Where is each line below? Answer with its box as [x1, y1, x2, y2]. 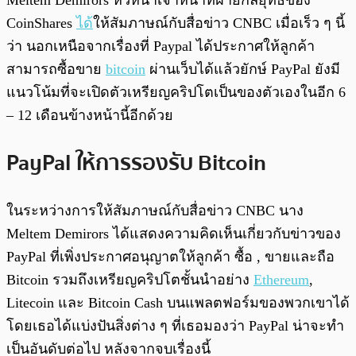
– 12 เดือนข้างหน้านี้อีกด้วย [6, 107, 173, 124]
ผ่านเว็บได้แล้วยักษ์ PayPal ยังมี [145, 61, 340, 78]
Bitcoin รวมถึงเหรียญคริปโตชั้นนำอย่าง [6, 271, 253, 288]
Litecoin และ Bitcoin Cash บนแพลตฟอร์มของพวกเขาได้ [6, 294, 350, 311]
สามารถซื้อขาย [6, 61, 106, 78]
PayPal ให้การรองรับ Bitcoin [6, 145, 266, 180]
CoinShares [6, 15, 76, 32]
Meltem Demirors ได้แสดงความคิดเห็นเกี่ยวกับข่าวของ [6, 225, 341, 242]
